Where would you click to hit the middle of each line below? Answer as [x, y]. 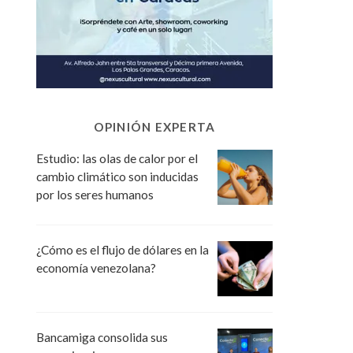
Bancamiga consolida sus [102, 337]
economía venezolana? [96, 268]
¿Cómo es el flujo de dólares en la [123, 249]
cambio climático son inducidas [117, 176]
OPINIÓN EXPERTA [154, 126]
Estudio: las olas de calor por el [117, 158]
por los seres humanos [95, 194]
